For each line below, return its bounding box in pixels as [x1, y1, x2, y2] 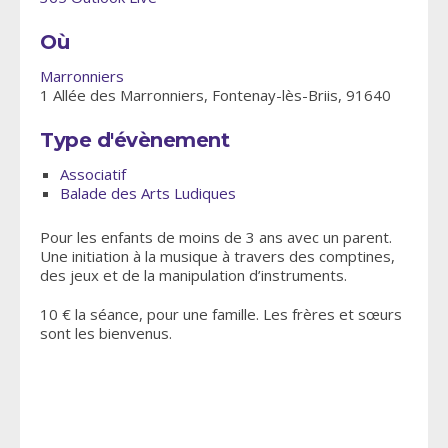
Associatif [60, 164, 126, 185]
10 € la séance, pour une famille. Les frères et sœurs [40, 304, 402, 325]
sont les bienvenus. [40, 323, 172, 344]
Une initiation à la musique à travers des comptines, [40, 246, 395, 267]
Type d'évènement [40, 128, 229, 153]
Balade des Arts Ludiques [60, 183, 236, 204]
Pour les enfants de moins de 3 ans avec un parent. [40, 227, 392, 248]
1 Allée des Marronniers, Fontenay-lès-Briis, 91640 [40, 85, 391, 106]
